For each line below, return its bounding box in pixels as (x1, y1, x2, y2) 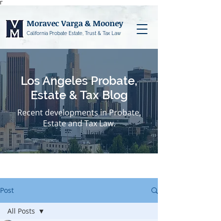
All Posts (7, 206, 35, 216)
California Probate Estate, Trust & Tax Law (25, 31, 121, 36)
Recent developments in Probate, (17, 107, 141, 118)
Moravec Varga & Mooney (26, 18, 123, 29)
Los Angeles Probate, (21, 74, 137, 88)
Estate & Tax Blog (30, 88, 128, 102)
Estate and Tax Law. (42, 118, 115, 129)
